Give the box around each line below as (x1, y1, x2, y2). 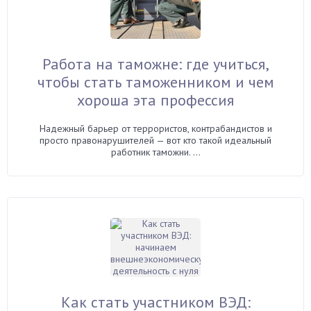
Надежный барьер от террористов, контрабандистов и (39, 121, 272, 135)
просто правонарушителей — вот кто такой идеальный (40, 133, 271, 146)
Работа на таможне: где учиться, (42, 53, 269, 74)
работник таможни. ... (110, 145, 201, 158)
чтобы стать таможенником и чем (37, 72, 274, 92)
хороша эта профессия (77, 90, 234, 110)
